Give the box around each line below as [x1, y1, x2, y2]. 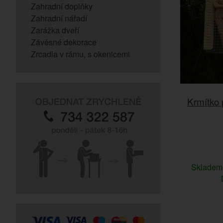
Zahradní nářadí [31, 12, 87, 24]
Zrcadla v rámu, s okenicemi [31, 48, 130, 60]
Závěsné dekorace [31, 36, 97, 48]
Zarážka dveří [31, 24, 79, 36]
